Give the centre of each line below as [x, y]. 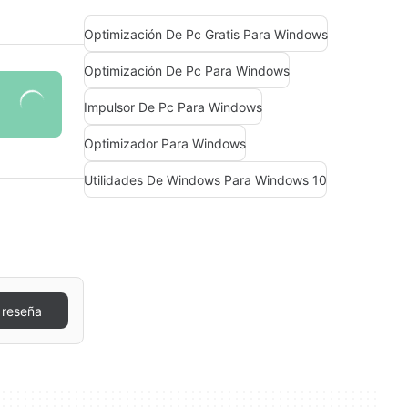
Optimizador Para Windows [165, 143]
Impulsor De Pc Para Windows [173, 107]
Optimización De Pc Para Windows [187, 70]
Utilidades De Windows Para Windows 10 [205, 179]
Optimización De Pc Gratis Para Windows [206, 34]
